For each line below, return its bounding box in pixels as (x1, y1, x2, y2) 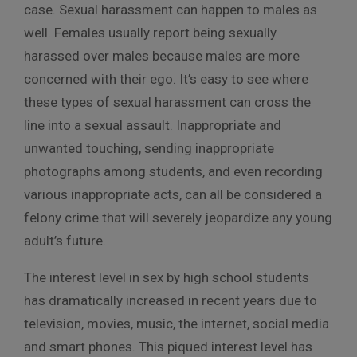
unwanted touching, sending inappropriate (24, 139, 274, 156)
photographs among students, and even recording (24, 163, 323, 179)
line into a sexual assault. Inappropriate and (24, 116, 281, 133)
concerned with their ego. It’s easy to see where (24, 70, 308, 87)
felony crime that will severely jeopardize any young (24, 209, 332, 226)
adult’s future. (24, 232, 106, 249)
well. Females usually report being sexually (24, 24, 277, 41)
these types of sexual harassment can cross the (24, 93, 311, 110)
